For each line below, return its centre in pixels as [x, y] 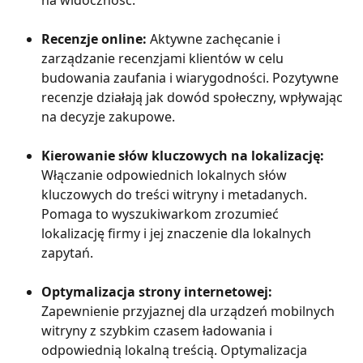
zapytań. [67, 253]
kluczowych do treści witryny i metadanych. [176, 195]
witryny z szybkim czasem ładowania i [158, 331]
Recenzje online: [94, 39]
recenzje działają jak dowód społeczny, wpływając [194, 98]
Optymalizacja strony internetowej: [157, 292]
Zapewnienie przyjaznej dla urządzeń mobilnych [190, 312]
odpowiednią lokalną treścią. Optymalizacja [176, 350]
